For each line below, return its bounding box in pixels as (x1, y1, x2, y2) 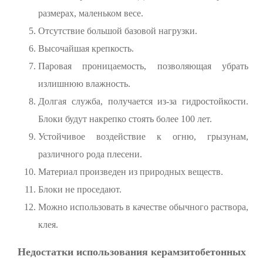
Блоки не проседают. (38, 184, 122, 195)
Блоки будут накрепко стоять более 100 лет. (38, 114, 212, 124)
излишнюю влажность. (38, 79, 130, 89)
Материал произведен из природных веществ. (38, 167, 223, 177)
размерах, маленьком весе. (38, 8, 143, 19)
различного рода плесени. (38, 149, 142, 160)
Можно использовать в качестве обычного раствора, (38, 202, 248, 213)
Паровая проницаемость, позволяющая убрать (38, 61, 248, 72)
